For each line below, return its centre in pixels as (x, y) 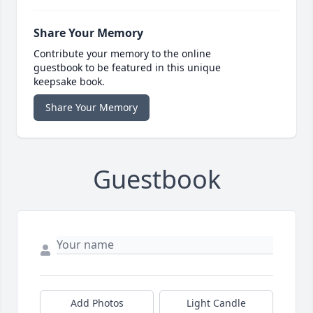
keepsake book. (69, 82)
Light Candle (216, 303)
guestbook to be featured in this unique (127, 68)
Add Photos (97, 303)
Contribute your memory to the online (122, 54)
